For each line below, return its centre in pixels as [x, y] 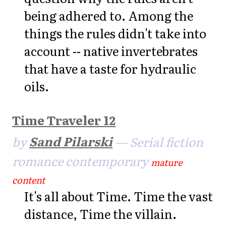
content [29, 180]
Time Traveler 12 [64, 120]
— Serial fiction [158, 141]
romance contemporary [81, 160]
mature [166, 162]
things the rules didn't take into [115, 33]
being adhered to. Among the [109, 15]
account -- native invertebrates [111, 50]
